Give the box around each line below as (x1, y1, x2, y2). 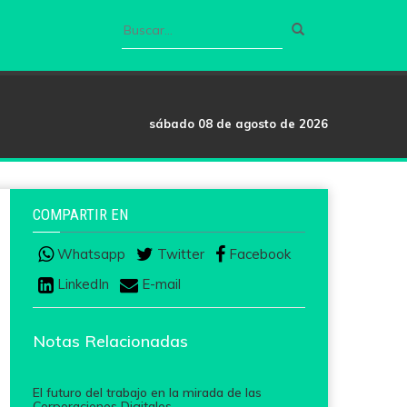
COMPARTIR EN (33, 205, 128, 223)
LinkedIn (54, 275, 109, 293)
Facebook (225, 245, 291, 263)
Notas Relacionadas (33, 330, 188, 352)
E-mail (138, 275, 181, 293)
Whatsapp (54, 245, 125, 263)
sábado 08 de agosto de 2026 (149, 115, 328, 131)
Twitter (154, 245, 204, 263)
